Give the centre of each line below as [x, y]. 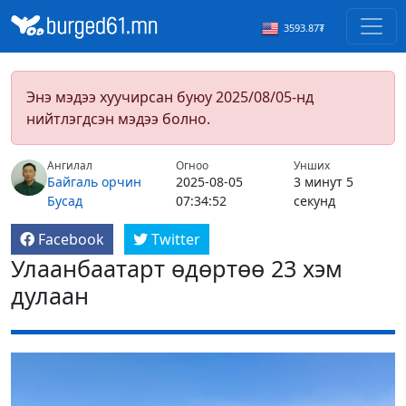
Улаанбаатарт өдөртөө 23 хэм [177, 269]
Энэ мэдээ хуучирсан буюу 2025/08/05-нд [170, 97]
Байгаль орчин [94, 182]
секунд [314, 201]
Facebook [71, 240]
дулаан [50, 296]
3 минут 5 [323, 182]
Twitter [176, 240]
